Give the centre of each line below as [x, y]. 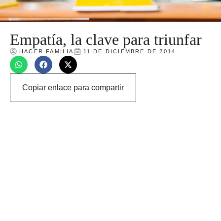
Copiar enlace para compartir [73, 87]
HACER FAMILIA [47, 51]
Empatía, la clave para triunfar [106, 39]
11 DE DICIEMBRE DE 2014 [129, 51]
